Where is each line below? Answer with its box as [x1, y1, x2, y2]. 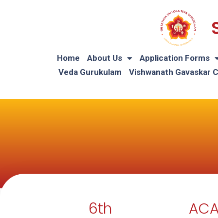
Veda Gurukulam [58, 67, 122, 77]
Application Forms [140, 53, 210, 63]
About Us [87, 53, 122, 63]
